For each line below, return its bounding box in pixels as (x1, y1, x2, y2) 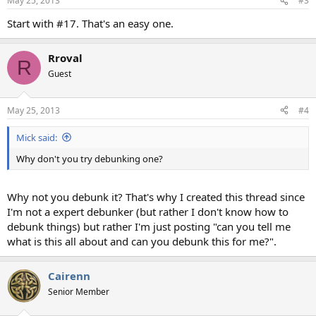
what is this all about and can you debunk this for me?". (7, 234, 276, 248)
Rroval (48, 51, 83, 65)
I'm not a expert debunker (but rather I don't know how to (7, 205, 288, 219)
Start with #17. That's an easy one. (7, 16, 174, 30)
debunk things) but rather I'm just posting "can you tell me (7, 219, 291, 233)
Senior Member (48, 286, 109, 298)
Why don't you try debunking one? (16, 152, 163, 165)
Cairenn (48, 269, 90, 283)
